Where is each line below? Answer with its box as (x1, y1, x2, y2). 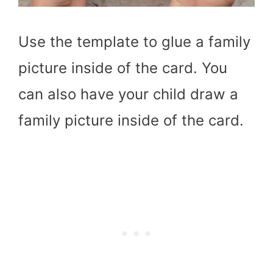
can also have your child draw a (18, 85, 238, 104)
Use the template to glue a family (18, 33, 250, 51)
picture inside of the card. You (18, 59, 227, 77)
